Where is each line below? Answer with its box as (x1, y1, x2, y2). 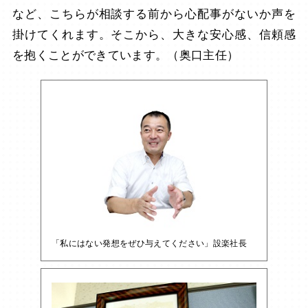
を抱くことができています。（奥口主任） (12, 48, 239, 62)
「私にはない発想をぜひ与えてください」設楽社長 (52, 239, 247, 249)
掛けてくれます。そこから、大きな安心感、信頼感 (12, 27, 296, 41)
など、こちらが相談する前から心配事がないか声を (12, 7, 296, 21)
